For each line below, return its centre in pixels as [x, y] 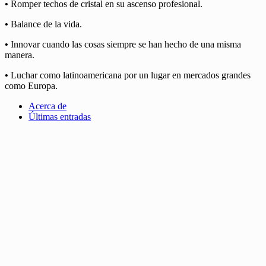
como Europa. [31, 85]
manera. [20, 55]
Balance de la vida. [45, 24]
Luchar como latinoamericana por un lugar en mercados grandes [129, 75]
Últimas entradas [60, 116]
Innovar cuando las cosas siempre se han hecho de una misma [125, 44]
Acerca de [47, 106]
